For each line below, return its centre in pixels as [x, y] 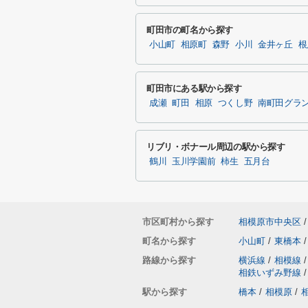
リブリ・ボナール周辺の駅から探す [216, 147]
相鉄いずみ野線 [271, 273]
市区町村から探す [178, 222]
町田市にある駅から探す [194, 88]
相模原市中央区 [270, 222]
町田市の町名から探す [190, 30]
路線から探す [169, 260]
